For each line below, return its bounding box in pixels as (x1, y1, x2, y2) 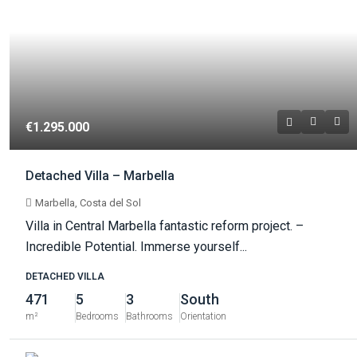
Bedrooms (76, 311, 119, 323)
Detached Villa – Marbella (25, 168, 175, 184)
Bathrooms (126, 311, 173, 323)
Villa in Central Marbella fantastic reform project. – (25, 218, 304, 234)
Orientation (180, 311, 226, 323)
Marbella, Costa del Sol (35, 197, 141, 210)
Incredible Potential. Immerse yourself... (25, 239, 247, 255)
